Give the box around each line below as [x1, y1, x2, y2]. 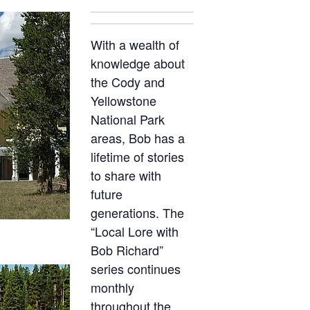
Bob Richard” [90, 240, 163, 259]
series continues [90, 259, 181, 277]
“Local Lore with [90, 221, 179, 240]
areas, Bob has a [90, 128, 185, 147]
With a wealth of [90, 35, 179, 53]
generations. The [90, 203, 184, 221]
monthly [90, 277, 134, 296]
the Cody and [90, 72, 165, 91]
